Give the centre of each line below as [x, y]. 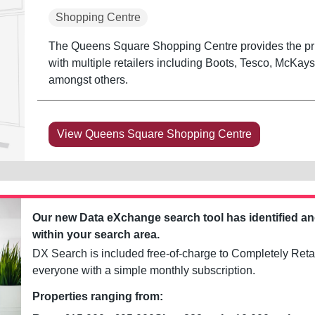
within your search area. [96, 234]
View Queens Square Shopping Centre [154, 134]
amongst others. [88, 79]
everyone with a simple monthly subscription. [144, 270]
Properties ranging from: [98, 296]
